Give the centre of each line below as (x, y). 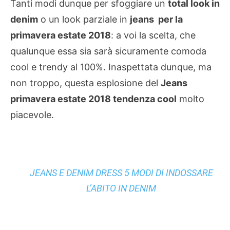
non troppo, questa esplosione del (85, 83)
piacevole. (32, 114)
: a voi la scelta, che (153, 35)
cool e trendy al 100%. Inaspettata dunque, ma (111, 67)
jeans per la (156, 19)
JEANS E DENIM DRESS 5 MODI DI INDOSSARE (121, 172)
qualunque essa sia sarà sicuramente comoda (110, 51)
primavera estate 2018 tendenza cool (93, 99)
